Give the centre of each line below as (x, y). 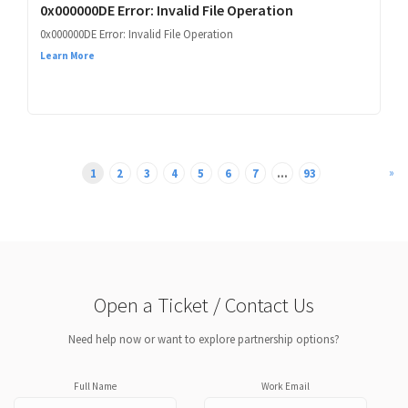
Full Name (95, 386)
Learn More (67, 56)
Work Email (286, 386)
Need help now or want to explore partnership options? (204, 339)
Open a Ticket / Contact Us (204, 306)
